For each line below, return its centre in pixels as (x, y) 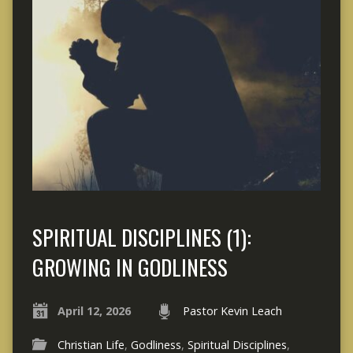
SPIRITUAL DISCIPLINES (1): (141, 237)
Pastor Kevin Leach (232, 311)
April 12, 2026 (94, 311)
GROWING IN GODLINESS (130, 267)
